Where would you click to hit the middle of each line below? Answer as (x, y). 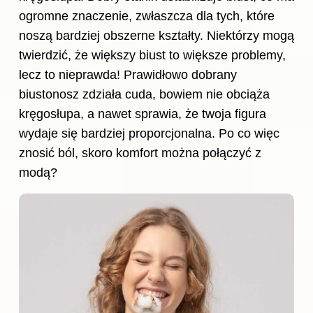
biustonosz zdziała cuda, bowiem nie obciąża (144, 94)
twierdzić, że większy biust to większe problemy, (152, 55)
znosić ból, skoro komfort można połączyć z (140, 153)
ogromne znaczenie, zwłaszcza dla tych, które (147, 16)
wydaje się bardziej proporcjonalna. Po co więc (149, 133)
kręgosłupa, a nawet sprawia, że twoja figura (143, 114)
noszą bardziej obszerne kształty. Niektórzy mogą (156, 35)
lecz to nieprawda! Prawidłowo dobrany (128, 74)
